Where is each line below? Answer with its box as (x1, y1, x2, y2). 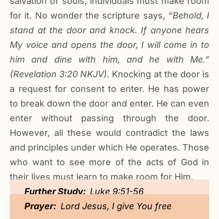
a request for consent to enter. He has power (10, 84, 209, 94)
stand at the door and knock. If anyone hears (10, 25, 209, 36)
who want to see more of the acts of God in (10, 157, 209, 168)
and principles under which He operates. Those (10, 142, 209, 153)
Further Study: (24, 186, 90, 197)
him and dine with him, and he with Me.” (10, 54, 209, 65)
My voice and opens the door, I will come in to (10, 40, 209, 50)
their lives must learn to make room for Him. (10, 172, 193, 182)
